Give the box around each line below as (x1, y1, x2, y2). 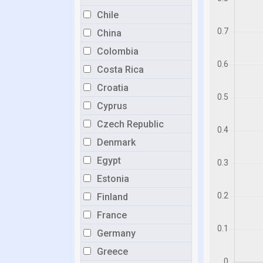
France (97, 210, 127, 221)
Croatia (97, 82, 129, 93)
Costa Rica (97, 64, 144, 75)
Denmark (97, 137, 136, 148)
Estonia (97, 173, 129, 184)
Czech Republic (97, 119, 164, 130)
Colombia (97, 46, 139, 57)
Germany (97, 228, 136, 239)
